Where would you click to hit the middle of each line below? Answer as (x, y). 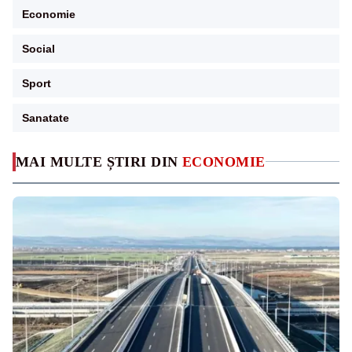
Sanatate (46, 117)
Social (38, 48)
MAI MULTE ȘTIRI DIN (99, 161)
